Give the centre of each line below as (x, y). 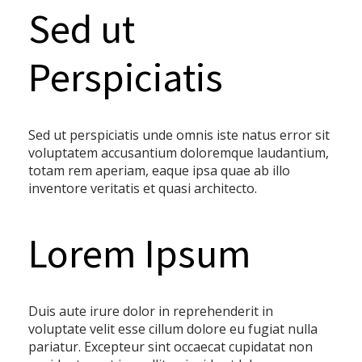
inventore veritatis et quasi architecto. (143, 189)
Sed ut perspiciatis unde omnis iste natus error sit (179, 135)
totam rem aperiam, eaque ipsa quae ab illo (159, 171)
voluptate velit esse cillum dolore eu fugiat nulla (173, 329)
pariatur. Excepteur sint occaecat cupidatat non (170, 347)
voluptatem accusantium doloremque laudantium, (179, 153)
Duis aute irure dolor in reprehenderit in (151, 311)
